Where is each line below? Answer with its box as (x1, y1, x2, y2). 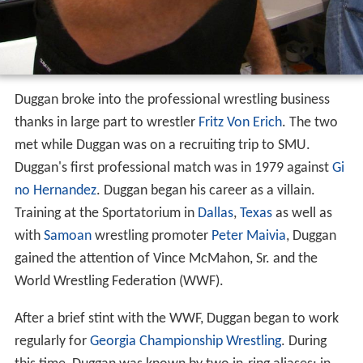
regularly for (14, 338, 90, 354)
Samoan (43, 233, 92, 249)
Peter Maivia (211, 233, 286, 249)
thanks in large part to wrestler (14, 119, 199, 135)
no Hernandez (14, 187, 96, 203)
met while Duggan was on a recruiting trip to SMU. (14, 142, 310, 158)
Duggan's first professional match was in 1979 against (14, 164, 332, 181)
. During (280, 338, 327, 354)
